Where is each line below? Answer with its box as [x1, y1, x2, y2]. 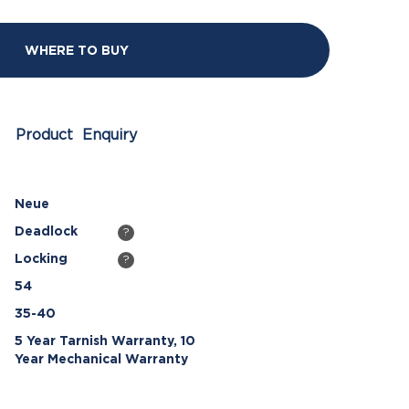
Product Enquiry [16, 127, 137, 142]
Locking [15, 252, 68, 266]
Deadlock [15, 225, 78, 238]
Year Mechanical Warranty [15, 352, 188, 366]
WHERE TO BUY [24, 44, 129, 58]
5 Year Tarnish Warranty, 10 [15, 334, 195, 348]
